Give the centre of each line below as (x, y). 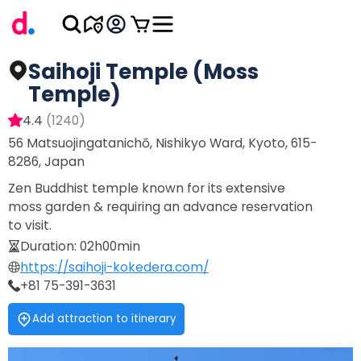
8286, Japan (46, 162)
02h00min (110, 246)
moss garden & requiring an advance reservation (160, 207)
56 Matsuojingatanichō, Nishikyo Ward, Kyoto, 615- (162, 143)
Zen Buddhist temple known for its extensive (147, 188)
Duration (47, 246)
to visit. (30, 225)
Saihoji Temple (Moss (143, 72)
